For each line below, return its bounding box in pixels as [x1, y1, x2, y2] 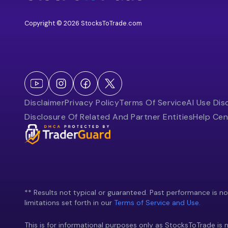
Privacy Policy [65, 97, 119, 108]
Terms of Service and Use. [114, 198, 201, 207]
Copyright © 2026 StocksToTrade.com [24, 19, 142, 27]
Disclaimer [24, 97, 65, 108]
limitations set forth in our [24, 198, 114, 207]
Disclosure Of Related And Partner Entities [24, 111, 193, 122]
